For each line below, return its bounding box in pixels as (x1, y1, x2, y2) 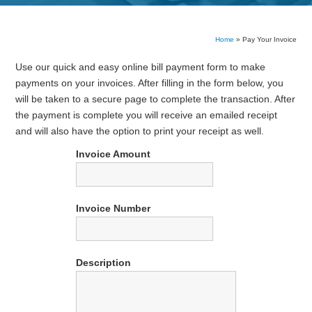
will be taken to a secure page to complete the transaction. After (15, 93, 296, 104)
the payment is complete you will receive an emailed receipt (15, 109, 278, 120)
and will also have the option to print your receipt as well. (15, 125, 265, 136)
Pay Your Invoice (242, 36, 297, 43)
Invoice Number (76, 203, 150, 214)
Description (76, 257, 131, 268)
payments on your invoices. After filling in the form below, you (15, 77, 284, 88)
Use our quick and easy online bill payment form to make (15, 61, 266, 72)
